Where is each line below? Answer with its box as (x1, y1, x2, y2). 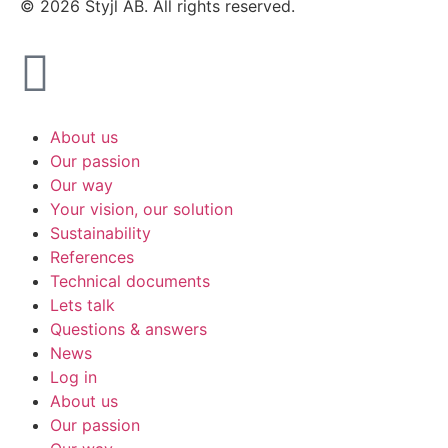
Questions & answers (50, 318, 207, 339)
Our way (50, 174, 113, 195)
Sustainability (50, 222, 151, 243)
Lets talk (50, 294, 115, 315)
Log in (50, 366, 97, 387)
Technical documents (50, 270, 210, 291)
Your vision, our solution (50, 198, 233, 219)
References (50, 246, 134, 267)
